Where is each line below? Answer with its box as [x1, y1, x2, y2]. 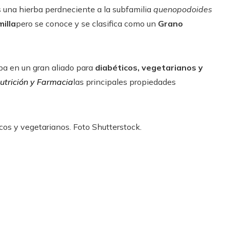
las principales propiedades [73, 77, 176, 87]
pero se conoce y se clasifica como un [16, 18, 156, 29]
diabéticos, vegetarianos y [95, 62, 203, 73]
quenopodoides [153, 4, 212, 14]
